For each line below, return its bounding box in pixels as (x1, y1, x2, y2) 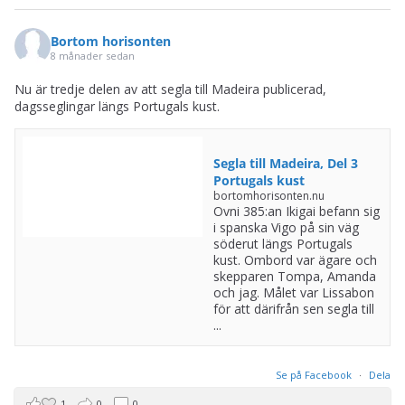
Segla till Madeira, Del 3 (212, 155, 358, 172)
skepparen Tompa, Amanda (212, 268, 376, 285)
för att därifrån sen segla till (212, 300, 374, 317)
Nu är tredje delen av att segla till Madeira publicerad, (14, 80, 326, 98)
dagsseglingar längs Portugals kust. (14, 98, 220, 115)
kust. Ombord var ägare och (212, 251, 377, 268)
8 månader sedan (51, 48, 135, 62)
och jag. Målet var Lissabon (212, 284, 374, 301)
